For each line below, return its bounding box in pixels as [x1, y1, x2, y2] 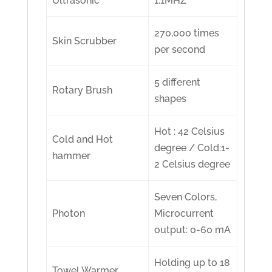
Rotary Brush [52, 84, 113, 97]
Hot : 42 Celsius [154, 126, 225, 138]
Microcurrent [154, 208, 214, 220]
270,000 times [154, 27, 220, 39]
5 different [154, 76, 201, 89]
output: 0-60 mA [154, 224, 231, 236]
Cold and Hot [52, 134, 114, 146]
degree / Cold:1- [154, 142, 230, 154]
